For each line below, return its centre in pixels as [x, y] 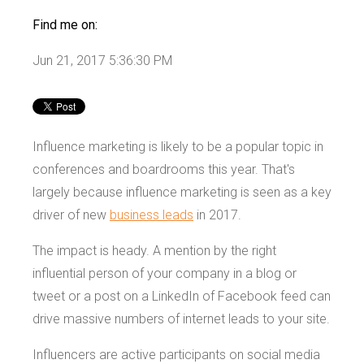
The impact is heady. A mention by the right [154, 250]
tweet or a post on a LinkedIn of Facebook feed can [182, 296]
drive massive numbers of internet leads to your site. [181, 318]
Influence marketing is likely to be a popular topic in [178, 146]
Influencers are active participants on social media [176, 354]
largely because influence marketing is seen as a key [182, 192]
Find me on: [65, 24]
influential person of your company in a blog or [165, 273]
